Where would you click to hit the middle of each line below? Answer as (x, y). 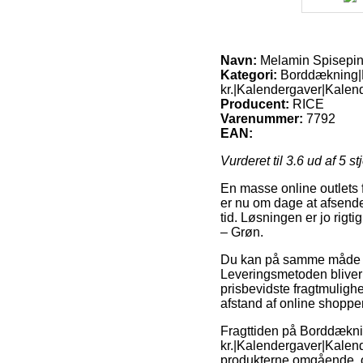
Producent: (255, 104)
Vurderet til (253, 160)
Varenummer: (262, 118)
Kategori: (249, 75)
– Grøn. (242, 232)
